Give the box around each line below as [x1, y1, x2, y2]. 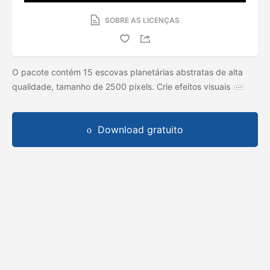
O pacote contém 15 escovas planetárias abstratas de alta [12, 66, 243, 77]
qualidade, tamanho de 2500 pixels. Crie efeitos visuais [12, 81, 230, 92]
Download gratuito [98, 123, 183, 136]
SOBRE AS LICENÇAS [105, 15, 180, 25]
